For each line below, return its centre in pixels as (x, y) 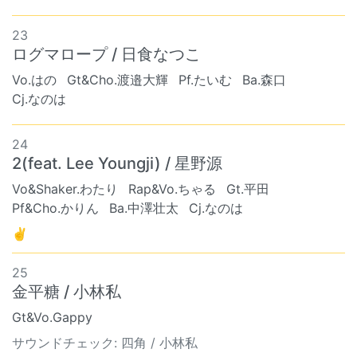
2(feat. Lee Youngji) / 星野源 (117, 163)
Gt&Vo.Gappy (52, 317)
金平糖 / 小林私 (67, 292)
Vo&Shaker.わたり (65, 189)
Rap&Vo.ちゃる (172, 189)
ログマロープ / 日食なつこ (106, 54)
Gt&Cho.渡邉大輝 (118, 80)
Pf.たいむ (205, 80)
